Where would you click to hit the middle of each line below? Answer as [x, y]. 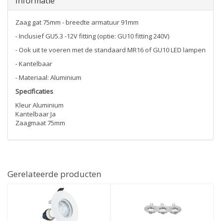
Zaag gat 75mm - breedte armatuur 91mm [77, 22]
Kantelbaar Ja [36, 114]
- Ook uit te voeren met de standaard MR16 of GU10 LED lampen [110, 50]
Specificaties [34, 91]
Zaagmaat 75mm [40, 123]
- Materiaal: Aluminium [48, 77]
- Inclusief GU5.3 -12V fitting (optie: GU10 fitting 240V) [92, 36]
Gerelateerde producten [54, 174]
